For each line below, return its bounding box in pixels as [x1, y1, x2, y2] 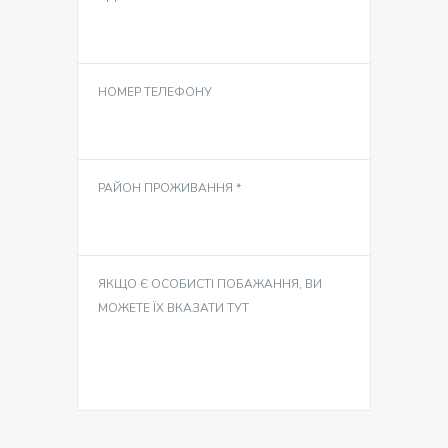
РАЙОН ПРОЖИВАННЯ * [98, 179, 242, 196]
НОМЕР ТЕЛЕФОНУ [98, 83, 213, 100]
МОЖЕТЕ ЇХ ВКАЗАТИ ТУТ [98, 299, 250, 316]
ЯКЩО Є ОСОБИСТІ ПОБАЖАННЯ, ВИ [98, 275, 323, 292]
